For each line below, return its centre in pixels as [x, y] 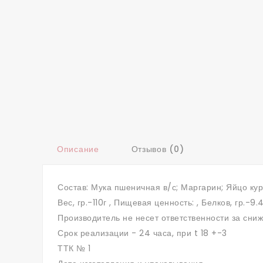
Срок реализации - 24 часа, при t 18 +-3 [142, 233]
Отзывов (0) [158, 149]
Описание [78, 149]
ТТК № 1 [74, 248]
